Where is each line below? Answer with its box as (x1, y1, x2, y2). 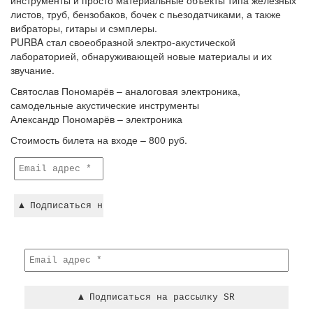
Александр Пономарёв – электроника (10, 112, 182, 126)
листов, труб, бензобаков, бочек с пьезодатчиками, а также (10, 7, 281, 21)
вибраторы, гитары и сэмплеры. (10, 21, 157, 35)
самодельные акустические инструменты (10, 98, 199, 112)
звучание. (10, 63, 54, 77)
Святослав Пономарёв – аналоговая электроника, (10, 84, 240, 98)
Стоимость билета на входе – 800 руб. (10, 133, 187, 147)
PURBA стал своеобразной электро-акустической (10, 35, 235, 49)
